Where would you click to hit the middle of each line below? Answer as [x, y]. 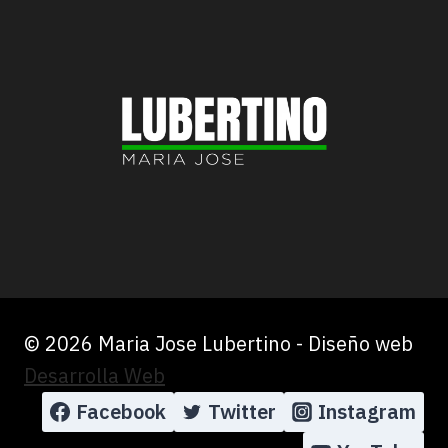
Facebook [121, 411]
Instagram [367, 411]
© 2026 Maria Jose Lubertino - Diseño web [218, 343]
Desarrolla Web [94, 375]
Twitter [242, 411]
